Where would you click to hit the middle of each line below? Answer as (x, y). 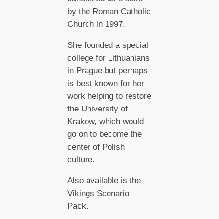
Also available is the (104, 180)
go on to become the (104, 134)
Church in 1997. (96, 24)
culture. (81, 160)
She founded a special (108, 45)
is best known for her (106, 83)
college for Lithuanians (108, 58)
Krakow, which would (105, 121)
